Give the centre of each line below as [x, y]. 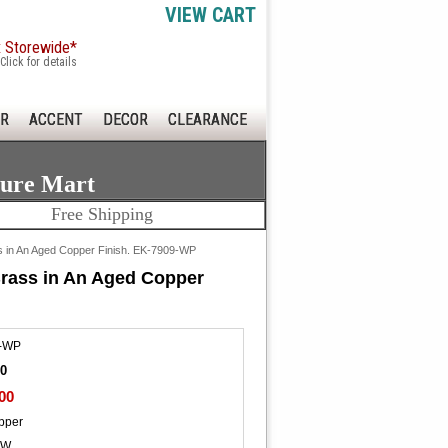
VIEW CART [210, 15]
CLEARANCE [207, 119]
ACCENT [56, 119]
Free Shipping [102, 214]
